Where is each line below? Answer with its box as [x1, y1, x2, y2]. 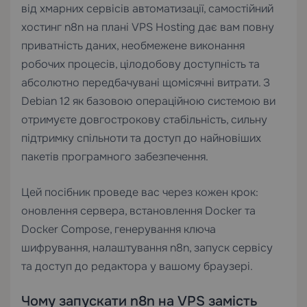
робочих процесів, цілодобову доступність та [21, 57, 260, 71]
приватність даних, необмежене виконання [21, 38, 245, 53]
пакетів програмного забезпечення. [21, 149, 208, 164]
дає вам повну [195, 20, 274, 34]
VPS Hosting [132, 20, 195, 34]
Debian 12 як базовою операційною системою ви [21, 94, 275, 108]
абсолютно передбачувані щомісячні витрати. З [21, 75, 270, 90]
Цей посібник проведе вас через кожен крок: [21, 185, 258, 199]
